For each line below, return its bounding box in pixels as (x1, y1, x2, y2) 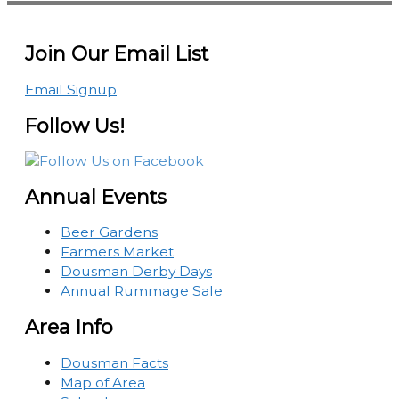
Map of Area (61, 373, 145, 391)
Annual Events (25, 185, 167, 209)
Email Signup (25, 80, 117, 98)
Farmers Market (61, 243, 174, 261)
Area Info (25, 315, 113, 339)
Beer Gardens (61, 224, 158, 241)
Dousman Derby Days (61, 263, 212, 281)
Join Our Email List (25, 42, 208, 66)
